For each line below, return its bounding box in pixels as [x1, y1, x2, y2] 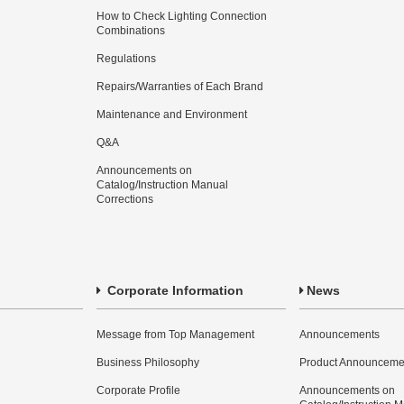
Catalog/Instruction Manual [96, 179, 228, 191]
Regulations [96, 52, 156, 65]
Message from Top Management [96, 328, 254, 341]
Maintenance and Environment [96, 108, 247, 121]
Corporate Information [104, 283, 243, 298]
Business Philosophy [96, 356, 199, 369]
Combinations [96, 24, 165, 37]
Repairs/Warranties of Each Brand [96, 80, 263, 93]
